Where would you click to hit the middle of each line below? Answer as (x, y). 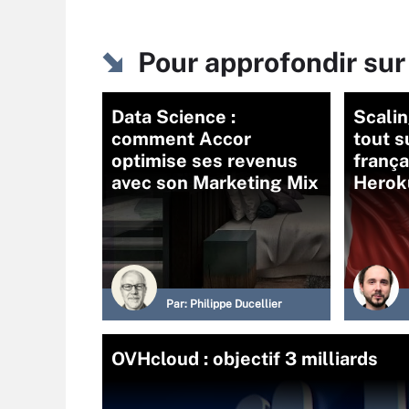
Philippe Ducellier (236, 304)
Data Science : (173, 117)
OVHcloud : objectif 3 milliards (245, 359)
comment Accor (181, 139)
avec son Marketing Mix (215, 183)
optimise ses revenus (204, 161)
